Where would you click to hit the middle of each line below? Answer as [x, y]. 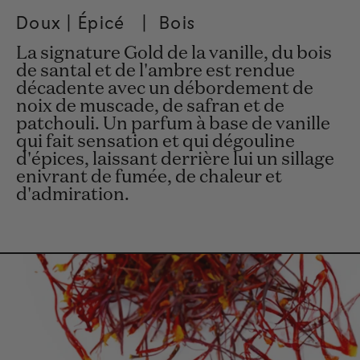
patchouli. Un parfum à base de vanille [173, 125]
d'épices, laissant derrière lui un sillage [175, 160]
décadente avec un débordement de [165, 90]
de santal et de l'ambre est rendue [155, 72]
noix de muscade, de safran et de [150, 107]
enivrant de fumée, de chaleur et [149, 178]
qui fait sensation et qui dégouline [155, 143]
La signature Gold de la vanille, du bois [174, 54]
